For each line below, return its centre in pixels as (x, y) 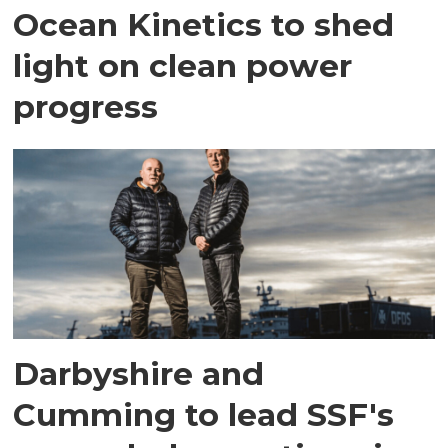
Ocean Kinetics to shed (204, 24)
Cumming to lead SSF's (204, 415)
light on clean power (183, 65)
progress (86, 106)
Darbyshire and (139, 374)
